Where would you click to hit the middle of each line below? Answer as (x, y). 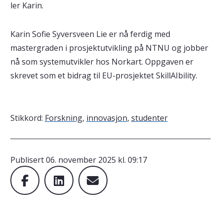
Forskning (63, 118)
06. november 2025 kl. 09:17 (96, 160)
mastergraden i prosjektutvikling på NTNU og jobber (109, 48)
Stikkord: (27, 118)
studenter (149, 118)
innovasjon (107, 118)
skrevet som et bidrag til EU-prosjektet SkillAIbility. (106, 76)
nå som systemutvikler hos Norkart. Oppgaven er (102, 62)
